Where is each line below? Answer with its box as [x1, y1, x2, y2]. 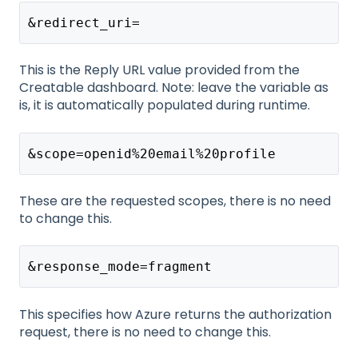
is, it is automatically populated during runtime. [19, 96, 310, 115]
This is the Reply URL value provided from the [19, 61, 300, 80]
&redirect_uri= [27, 14, 140, 30]
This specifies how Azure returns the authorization [19, 304, 332, 324]
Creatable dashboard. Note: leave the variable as [19, 78, 328, 97]
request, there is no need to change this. [19, 322, 271, 341]
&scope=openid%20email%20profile [27, 145, 276, 161]
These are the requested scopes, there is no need [19, 192, 331, 211]
